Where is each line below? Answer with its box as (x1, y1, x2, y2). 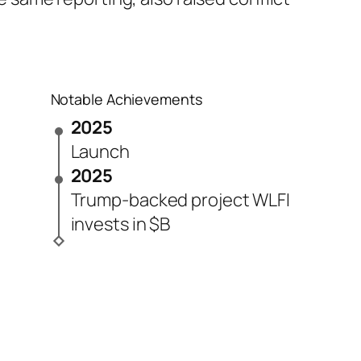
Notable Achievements (50, 89, 202, 110)
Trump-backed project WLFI (70, 188, 291, 213)
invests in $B (70, 212, 171, 237)
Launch (70, 139, 130, 164)
